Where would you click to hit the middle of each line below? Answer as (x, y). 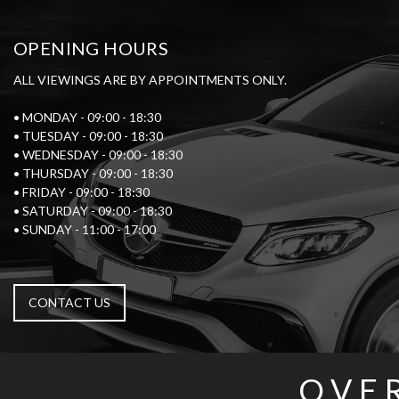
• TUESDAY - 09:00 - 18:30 (88, 136)
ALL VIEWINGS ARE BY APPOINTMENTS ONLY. (150, 80)
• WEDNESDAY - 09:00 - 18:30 (98, 155)
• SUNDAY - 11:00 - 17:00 (85, 230)
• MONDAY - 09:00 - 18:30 (87, 118)
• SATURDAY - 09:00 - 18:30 (93, 211)
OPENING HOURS (91, 49)
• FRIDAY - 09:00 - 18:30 (81, 192)
